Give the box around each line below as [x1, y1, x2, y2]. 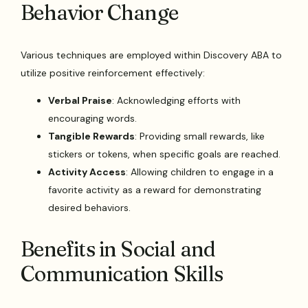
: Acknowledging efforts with [112, 94, 241, 107]
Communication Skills [21, 261, 223, 287]
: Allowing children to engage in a [126, 166, 274, 179]
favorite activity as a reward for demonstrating [48, 184, 262, 197]
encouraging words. [48, 112, 137, 125]
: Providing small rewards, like [135, 130, 265, 143]
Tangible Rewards [48, 130, 135, 143]
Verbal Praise [48, 94, 113, 107]
